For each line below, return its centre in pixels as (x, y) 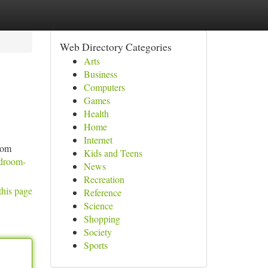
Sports (95, 245)
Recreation (104, 179)
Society (98, 232)
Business (100, 74)
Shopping (102, 219)
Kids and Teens (113, 153)
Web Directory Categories (115, 47)
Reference (102, 192)
